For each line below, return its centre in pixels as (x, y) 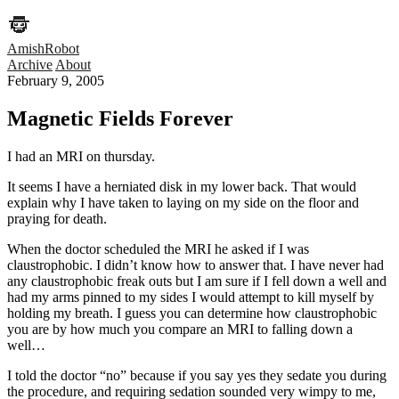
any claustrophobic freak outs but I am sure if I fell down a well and (197, 281)
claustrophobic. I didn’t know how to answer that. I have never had (195, 265)
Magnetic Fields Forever (120, 119)
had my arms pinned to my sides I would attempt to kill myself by (191, 297)
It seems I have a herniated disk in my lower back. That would (182, 187)
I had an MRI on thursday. (81, 157)
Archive (30, 65)
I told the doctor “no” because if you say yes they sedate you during (197, 376)
